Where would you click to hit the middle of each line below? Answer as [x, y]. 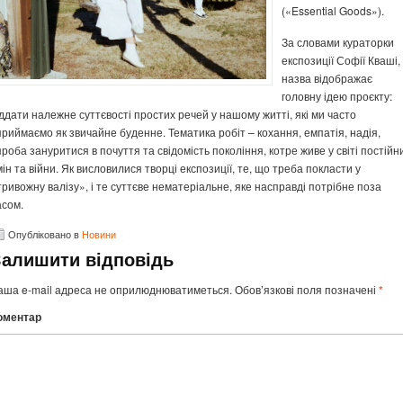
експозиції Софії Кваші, [341, 60]
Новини [99, 234]
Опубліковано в [45, 234]
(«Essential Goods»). [336, 10]
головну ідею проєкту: [337, 96]
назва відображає [327, 78]
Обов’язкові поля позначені [305, 289]
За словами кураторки [338, 42]
